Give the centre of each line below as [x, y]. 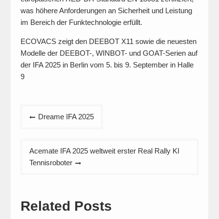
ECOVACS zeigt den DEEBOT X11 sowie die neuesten [108, 41]
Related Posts [66, 206]
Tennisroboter [51, 163]
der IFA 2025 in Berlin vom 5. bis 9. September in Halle [107, 65]
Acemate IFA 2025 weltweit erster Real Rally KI [104, 151]
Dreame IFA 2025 [66, 117]
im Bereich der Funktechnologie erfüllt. [81, 22]
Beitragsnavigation [64, 111]
